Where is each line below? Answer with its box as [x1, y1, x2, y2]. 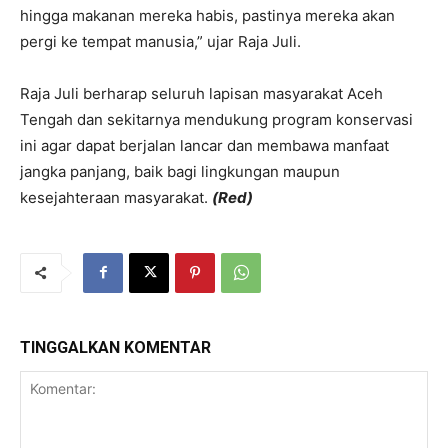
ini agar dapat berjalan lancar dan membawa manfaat [20, 135, 389, 155]
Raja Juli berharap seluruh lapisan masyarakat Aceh [20, 83, 383, 103]
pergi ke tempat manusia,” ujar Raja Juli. [20, 31, 301, 51]
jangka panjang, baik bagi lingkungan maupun [20, 161, 340, 181]
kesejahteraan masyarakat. [20, 187, 212, 207]
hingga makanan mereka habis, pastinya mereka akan [20, 5, 395, 25]
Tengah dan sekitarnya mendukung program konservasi [20, 109, 413, 129]
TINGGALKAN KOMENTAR [20, 337, 211, 357]
